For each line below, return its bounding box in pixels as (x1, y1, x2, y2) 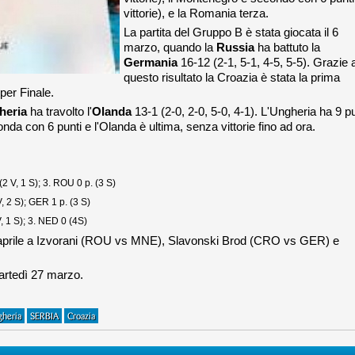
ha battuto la (254, 40, 320, 54)
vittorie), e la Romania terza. (124, 6, 269, 20)
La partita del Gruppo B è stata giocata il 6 (124, 25, 338, 39)
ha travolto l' (27, 105, 92, 118)
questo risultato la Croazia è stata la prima (124, 71, 340, 84)
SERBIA (30, 312, 59, 321)
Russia (216, 40, 254, 54)
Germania (124, 55, 177, 69)
